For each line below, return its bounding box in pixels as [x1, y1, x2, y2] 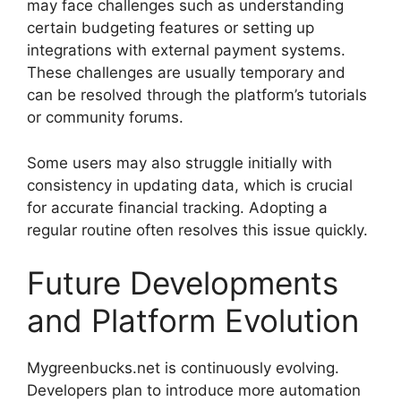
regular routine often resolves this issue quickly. [27, 220, 368, 239]
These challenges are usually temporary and [27, 64, 346, 82]
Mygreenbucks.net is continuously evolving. [27, 359, 339, 378]
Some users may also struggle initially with [27, 153, 332, 172]
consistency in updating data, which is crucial [27, 175, 353, 194]
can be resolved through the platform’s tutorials [27, 86, 367, 105]
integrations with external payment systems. [27, 41, 346, 60]
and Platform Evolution [27, 302, 359, 340]
